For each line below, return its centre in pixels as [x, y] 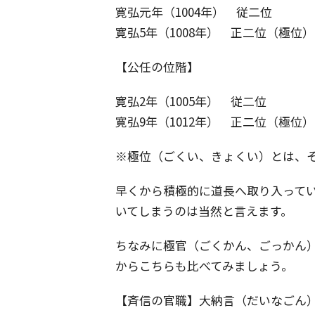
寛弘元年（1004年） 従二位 [194, 12]
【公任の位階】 [157, 67]
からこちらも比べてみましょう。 [204, 266]
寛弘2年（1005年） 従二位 [191, 101]
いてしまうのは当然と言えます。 [204, 211]
